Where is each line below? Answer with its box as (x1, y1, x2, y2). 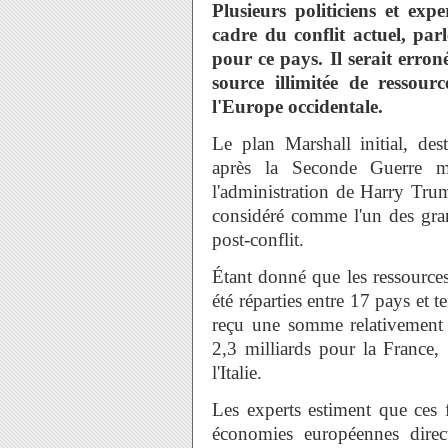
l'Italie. (212, 362, 267, 383)
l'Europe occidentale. (212, 96, 383, 117)
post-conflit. (212, 229, 309, 250)
